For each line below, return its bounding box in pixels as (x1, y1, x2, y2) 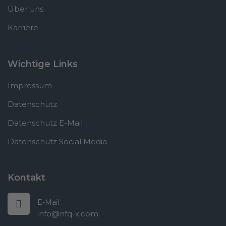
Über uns (8, 4, 43, 14)
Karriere (8, 22, 38, 32)
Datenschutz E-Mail (8, 118, 83, 128)
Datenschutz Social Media (8, 136, 107, 146)
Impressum (8, 80, 52, 90)
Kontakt (8, 172, 45, 183)
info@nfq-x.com (37, 208, 98, 218)
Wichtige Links (8, 58, 78, 70)
